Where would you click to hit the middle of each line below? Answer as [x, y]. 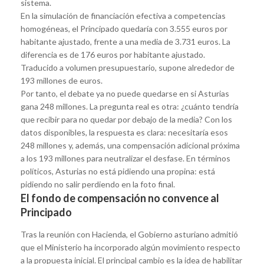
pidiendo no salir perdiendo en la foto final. [98, 184]
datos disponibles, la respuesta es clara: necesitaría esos [124, 132]
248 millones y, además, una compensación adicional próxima [130, 145]
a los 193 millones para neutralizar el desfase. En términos [126, 158]
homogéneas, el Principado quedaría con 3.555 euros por [124, 28]
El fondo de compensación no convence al [120, 198]
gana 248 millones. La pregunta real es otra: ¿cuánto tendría [130, 106]
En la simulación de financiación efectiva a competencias [123, 15]
